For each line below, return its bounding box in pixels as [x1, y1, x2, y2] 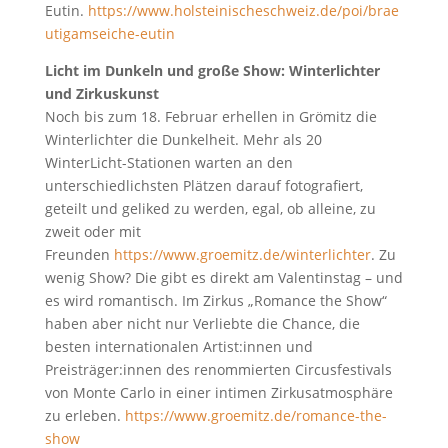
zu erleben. [44, 405, 125, 425]
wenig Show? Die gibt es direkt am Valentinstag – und [44, 267, 403, 287]
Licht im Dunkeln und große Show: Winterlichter [44, 60, 380, 80]
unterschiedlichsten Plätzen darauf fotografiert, [44, 175, 363, 195]
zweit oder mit [44, 221, 141, 241]
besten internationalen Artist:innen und [44, 336, 313, 356]
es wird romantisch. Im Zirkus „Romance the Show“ [44, 290, 387, 310]
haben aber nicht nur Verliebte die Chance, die [44, 313, 360, 333]
